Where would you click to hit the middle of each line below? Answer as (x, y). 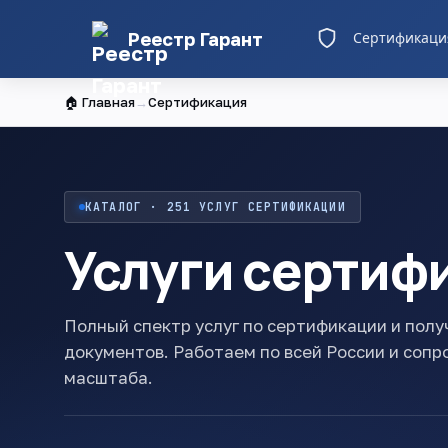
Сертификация (197, 102)
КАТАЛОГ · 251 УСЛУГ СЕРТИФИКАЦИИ (215, 206)
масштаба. (108, 378)
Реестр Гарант (195, 39)
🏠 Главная (99, 102)
